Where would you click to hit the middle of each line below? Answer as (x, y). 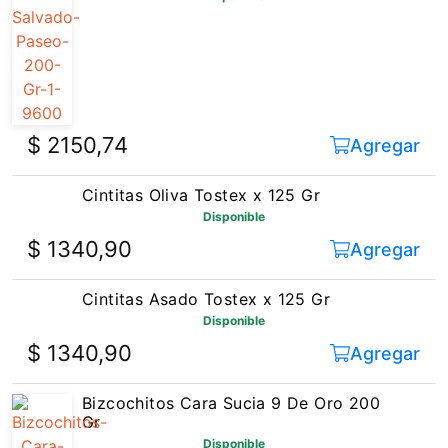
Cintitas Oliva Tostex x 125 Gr (201, 153)
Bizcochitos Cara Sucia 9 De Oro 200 (231, 361)
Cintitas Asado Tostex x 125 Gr (206, 257)
